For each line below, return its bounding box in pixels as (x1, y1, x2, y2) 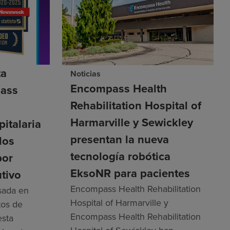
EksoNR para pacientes (70, 165, 190, 182)
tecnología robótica (70, 148, 170, 165)
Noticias (70, 68, 101, 80)
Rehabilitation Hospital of (70, 97, 201, 114)
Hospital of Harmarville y (70, 196, 168, 209)
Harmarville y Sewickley (70, 114, 193, 131)
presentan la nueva (70, 131, 169, 148)
